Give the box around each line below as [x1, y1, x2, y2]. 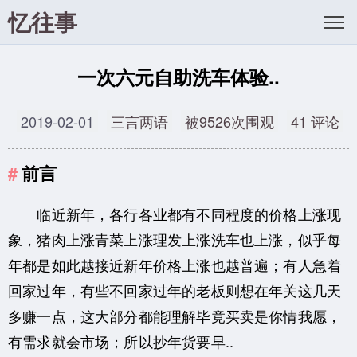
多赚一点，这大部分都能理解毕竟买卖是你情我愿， [8, 304, 342, 326]
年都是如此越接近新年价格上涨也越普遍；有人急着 [8, 253, 342, 275]
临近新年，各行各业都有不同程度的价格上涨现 [8, 202, 342, 224]
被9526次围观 [184, 110, 274, 131]
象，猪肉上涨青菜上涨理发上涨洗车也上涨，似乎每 [8, 228, 342, 249]
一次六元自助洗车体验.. [77, 63, 280, 91]
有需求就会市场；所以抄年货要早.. [8, 330, 234, 351]
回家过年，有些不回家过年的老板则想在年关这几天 [8, 279, 342, 300]
